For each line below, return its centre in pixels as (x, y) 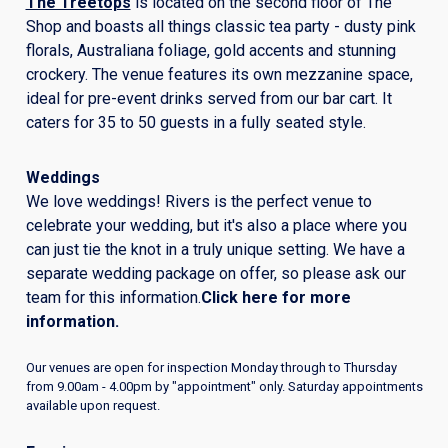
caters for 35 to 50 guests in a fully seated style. (195, 122)
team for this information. (113, 297)
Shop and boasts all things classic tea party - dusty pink (220, 26)
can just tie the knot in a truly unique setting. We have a (215, 249)
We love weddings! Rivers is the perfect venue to (198, 201)
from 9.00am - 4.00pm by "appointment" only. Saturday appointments (224, 386)
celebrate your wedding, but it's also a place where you (216, 225)
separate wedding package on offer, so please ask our (215, 273)
